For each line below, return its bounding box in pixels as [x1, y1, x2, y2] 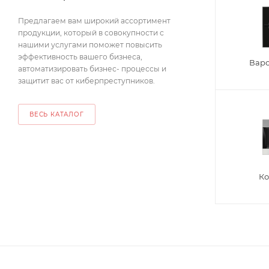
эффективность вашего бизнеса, [18, 52, 142, 61]
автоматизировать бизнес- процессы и [18, 64, 166, 73]
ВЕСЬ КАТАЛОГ [29, 110, 84, 118]
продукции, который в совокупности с [18, 28, 164, 37]
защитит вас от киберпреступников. [18, 76, 155, 85]
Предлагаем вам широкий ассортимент [18, 16, 171, 25]
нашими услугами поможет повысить [18, 40, 162, 49]
